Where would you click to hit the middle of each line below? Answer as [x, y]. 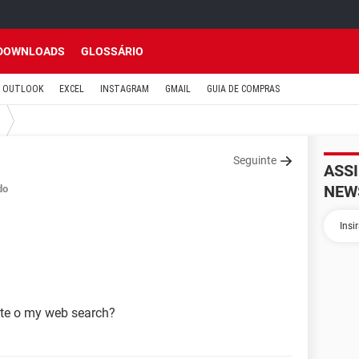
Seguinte [255, 160]
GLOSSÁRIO [112, 51]
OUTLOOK [23, 89]
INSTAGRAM [125, 89]
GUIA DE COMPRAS [243, 89]
